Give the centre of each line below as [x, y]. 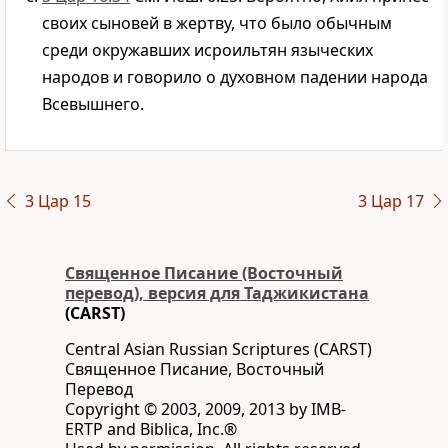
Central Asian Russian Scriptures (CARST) [218, 349]
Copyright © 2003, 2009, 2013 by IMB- [205, 409]
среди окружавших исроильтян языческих [207, 50]
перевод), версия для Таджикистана [217, 293]
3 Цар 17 [390, 201]
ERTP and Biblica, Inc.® [151, 429]
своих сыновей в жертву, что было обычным [217, 23]
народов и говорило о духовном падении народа [235, 77]
